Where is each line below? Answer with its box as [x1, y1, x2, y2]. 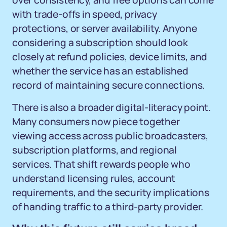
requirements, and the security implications [12, 186, 209, 199]
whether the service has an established [12, 64, 188, 78]
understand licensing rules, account [12, 172, 176, 185]
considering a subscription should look [12, 36, 188, 49]
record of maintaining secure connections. [12, 79, 205, 92]
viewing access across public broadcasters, [12, 129, 208, 142]
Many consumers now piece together [12, 115, 180, 128]
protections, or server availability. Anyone [12, 22, 197, 35]
